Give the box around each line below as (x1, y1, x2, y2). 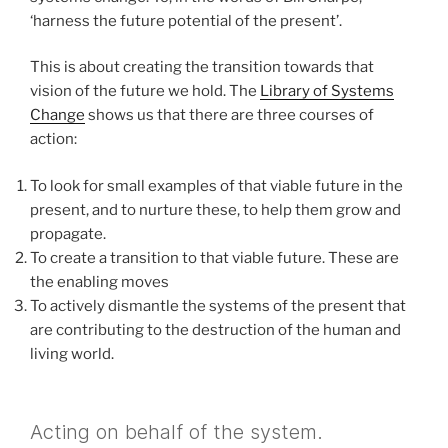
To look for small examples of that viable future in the (30, 176, 403, 195)
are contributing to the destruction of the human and (30, 320, 401, 339)
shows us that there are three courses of (85, 106, 374, 125)
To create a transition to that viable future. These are (30, 248, 399, 267)
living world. (30, 344, 114, 363)
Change (30, 106, 85, 125)
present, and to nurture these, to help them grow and (30, 200, 401, 219)
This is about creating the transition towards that (30, 58, 374, 77)
